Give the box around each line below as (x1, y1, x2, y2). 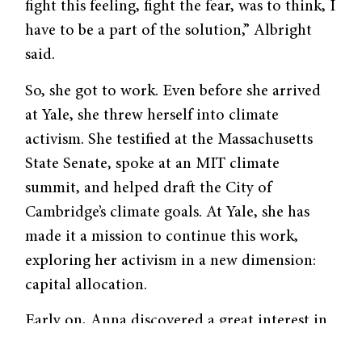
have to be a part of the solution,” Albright (25, 23, 313, 40)
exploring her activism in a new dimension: (25, 252, 317, 269)
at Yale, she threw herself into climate (25, 107, 280, 124)
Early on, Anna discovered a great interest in (25, 313, 328, 330)
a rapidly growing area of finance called (25, 337, 293, 354)
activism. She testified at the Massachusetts (25, 131, 314, 148)
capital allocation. (25, 276, 152, 293)
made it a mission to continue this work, (25, 228, 299, 245)
